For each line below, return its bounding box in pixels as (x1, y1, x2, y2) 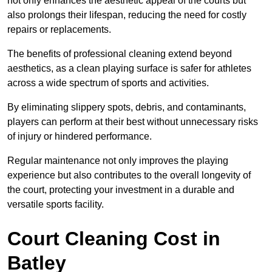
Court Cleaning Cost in (7, 228, 220, 250)
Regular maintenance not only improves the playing (7, 155, 228, 166)
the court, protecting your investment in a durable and (7, 185, 234, 195)
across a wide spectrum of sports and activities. (7, 78, 209, 89)
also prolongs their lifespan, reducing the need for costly (7, 10, 246, 21)
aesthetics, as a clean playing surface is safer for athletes (7, 63, 251, 74)
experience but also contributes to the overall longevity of (7, 170, 251, 181)
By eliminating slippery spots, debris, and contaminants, (7, 102, 246, 113)
